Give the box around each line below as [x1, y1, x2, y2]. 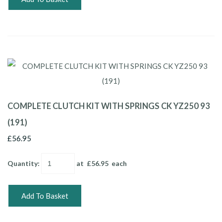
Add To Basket [21, 191, 68, 200]
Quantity [7, 159, 38, 167]
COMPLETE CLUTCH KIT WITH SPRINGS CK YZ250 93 [7, 101, 210, 111]
